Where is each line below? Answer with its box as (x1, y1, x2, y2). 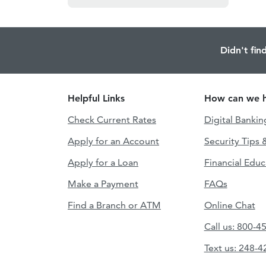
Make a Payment (68, 178, 138, 189)
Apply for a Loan (68, 156, 138, 168)
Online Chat (204, 199, 255, 211)
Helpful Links (68, 92, 125, 104)
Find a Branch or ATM (68, 199, 161, 211)
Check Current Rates (68, 113, 156, 125)
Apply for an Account (68, 135, 159, 147)
